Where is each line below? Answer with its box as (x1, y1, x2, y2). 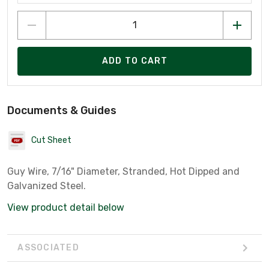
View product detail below (7, 201, 124, 213)
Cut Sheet (31, 135, 71, 146)
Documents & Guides (7, 103, 116, 117)
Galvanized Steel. (7, 180, 86, 192)
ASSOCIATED (17, 243, 79, 253)
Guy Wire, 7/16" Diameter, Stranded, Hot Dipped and (7, 165, 240, 177)
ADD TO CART (101, 56, 168, 67)
